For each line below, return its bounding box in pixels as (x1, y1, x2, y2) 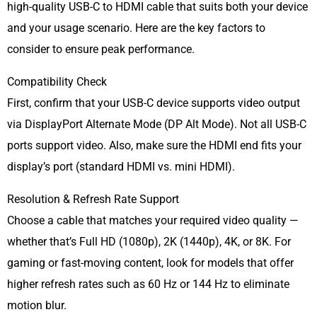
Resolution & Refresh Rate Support (7, 192, 179, 207)
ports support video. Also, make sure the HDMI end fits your (7, 138, 301, 152)
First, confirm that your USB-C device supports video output (7, 96, 300, 110)
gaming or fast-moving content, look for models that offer (7, 256, 294, 270)
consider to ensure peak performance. (7, 42, 195, 56)
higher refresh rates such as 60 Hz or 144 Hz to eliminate (7, 277, 289, 292)
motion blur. (7, 299, 67, 313)
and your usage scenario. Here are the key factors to (7, 21, 265, 35)
